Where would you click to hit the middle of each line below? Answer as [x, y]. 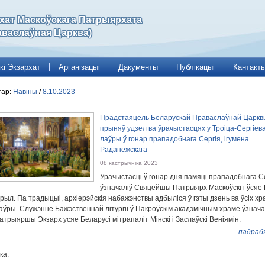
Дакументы [138, 67]
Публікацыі [195, 67]
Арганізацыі [79, 67]
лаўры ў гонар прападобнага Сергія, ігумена [174, 139]
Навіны [25, 92]
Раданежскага [124, 150]
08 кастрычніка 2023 [129, 163]
